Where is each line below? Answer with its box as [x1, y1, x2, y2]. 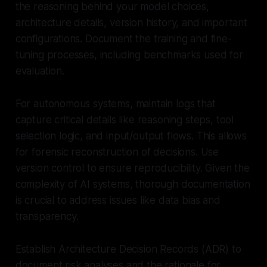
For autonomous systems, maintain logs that [15, 97, 216, 110]
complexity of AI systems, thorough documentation [15, 178, 250, 190]
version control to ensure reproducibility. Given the [15, 162, 250, 174]
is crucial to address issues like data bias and [15, 194, 221, 206]
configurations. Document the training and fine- [15, 32, 232, 45]
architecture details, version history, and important [15, 16, 247, 29]
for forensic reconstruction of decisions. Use [15, 145, 219, 158]
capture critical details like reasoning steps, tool [15, 113, 234, 126]
